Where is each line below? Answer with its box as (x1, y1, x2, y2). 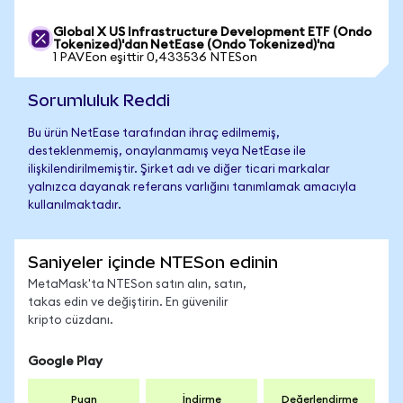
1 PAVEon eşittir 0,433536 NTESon (53, 51, 257, 64)
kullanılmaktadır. (28, 200, 121, 211)
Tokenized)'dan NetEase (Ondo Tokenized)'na (53, 39, 335, 51)
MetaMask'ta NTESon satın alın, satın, (28, 279, 246, 291)
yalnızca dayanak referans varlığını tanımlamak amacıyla (28, 182, 356, 193)
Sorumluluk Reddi (28, 91, 170, 110)
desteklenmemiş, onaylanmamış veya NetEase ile (28, 146, 306, 157)
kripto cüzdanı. (28, 315, 113, 327)
